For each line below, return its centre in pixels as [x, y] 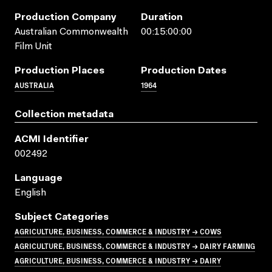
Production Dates [184, 71]
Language [39, 178]
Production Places [59, 71]
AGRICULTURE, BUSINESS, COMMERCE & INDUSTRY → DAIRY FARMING [135, 245]
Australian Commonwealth [71, 32]
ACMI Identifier [52, 139]
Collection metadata [64, 114]
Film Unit [33, 46]
